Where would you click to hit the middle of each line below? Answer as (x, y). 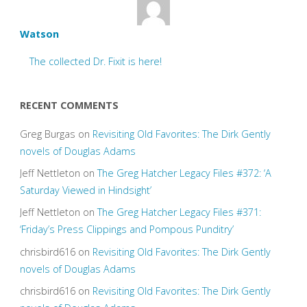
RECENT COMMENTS (69, 105)
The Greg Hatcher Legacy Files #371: (179, 212)
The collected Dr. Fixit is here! (96, 61)
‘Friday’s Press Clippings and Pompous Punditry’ (126, 230)
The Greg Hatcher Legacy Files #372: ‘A (184, 173)
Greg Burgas (47, 134)
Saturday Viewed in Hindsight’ (85, 191)
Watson (39, 34)
